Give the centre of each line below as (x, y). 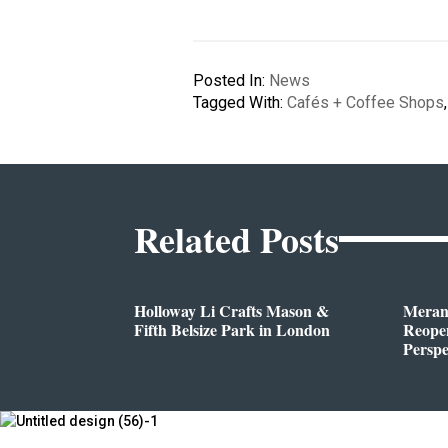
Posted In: (231, 80)
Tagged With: (240, 102)
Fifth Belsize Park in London (232, 329)
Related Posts (237, 238)
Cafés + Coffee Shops (366, 102)
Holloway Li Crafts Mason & (232, 310)
